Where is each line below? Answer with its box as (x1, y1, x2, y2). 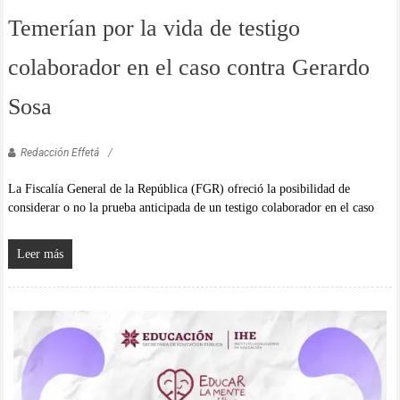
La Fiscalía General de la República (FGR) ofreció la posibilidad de (7, 181, 350, 196)
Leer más (16, 246, 63, 261)
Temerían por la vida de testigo (7, 14, 300, 41)
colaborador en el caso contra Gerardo (7, 54, 370, 80)
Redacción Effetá (20, 146, 99, 159)
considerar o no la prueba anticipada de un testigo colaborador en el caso (7, 200, 374, 214)
